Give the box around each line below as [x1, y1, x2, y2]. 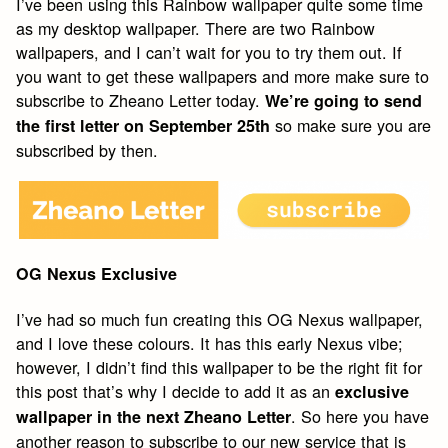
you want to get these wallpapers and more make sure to [16, 63, 430, 88]
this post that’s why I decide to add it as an [16, 379, 336, 404]
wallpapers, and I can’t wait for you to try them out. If [16, 39, 403, 64]
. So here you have [291, 404, 430, 429]
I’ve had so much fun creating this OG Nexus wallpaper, [16, 307, 424, 332]
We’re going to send [265, 88, 423, 112]
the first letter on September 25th [16, 113, 271, 137]
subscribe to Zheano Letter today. [16, 87, 266, 112]
